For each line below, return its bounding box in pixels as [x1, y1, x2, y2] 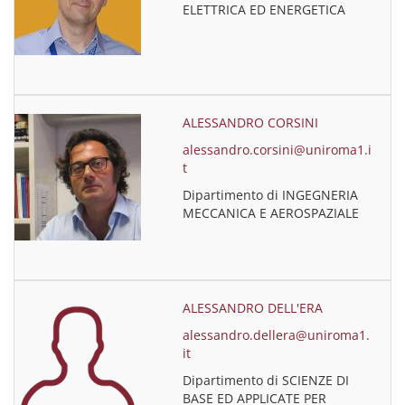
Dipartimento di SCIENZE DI [183, 372, 350, 389]
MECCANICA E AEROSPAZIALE [183, 204, 360, 221]
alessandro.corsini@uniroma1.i [183, 141, 372, 158]
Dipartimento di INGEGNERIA [183, 186, 359, 203]
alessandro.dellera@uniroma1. [183, 326, 371, 344]
